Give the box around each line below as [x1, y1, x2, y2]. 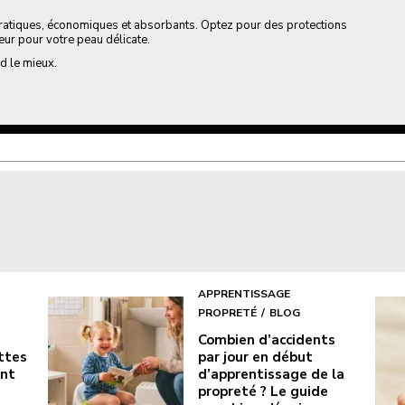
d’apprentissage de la [198, 364, 345, 383]
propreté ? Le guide [198, 381, 329, 400]
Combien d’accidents [198, 330, 336, 349]
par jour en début [198, 347, 314, 366]
